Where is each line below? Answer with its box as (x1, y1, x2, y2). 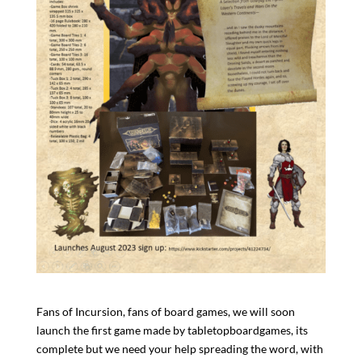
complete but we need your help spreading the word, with (36, 341, 323, 356)
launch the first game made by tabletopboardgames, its (36, 322, 308, 337)
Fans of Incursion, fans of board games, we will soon (36, 304, 295, 318)
